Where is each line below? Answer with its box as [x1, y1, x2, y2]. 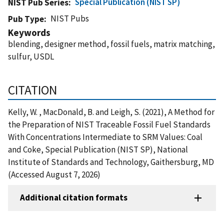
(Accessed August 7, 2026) [8, 168, 100, 180]
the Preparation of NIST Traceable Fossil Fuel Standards [8, 118, 210, 130]
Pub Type [8, 13, 44, 24]
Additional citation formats [20, 192, 127, 203]
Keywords [8, 26, 50, 38]
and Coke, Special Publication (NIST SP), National [8, 143, 188, 155]
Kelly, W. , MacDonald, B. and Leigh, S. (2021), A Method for [8, 106, 214, 117]
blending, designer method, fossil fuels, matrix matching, [8, 38, 215, 49]
